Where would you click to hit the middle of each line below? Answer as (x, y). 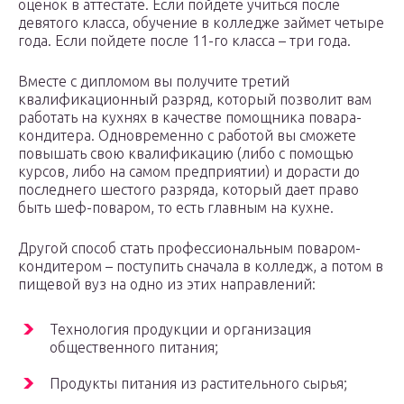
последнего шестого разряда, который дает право (188, 189)
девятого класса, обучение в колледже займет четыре (201, 22)
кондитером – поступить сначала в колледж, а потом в (201, 266)
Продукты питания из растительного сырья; (198, 383)
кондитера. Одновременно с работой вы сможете (187, 135)
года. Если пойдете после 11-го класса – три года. (184, 40)
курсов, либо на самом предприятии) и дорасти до (189, 171)
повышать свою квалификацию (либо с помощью (186, 153)
